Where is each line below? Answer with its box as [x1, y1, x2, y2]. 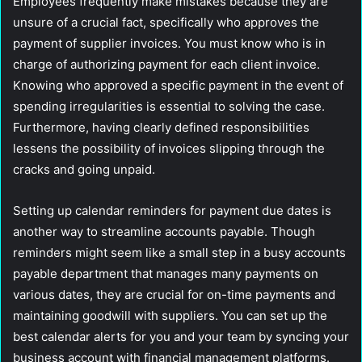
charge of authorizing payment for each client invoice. [13, 56, 320, 72]
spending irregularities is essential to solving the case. [13, 98, 325, 114]
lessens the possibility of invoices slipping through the [13, 140, 325, 156]
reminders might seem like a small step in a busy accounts [13, 244, 346, 260]
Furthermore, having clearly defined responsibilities [13, 119, 309, 135]
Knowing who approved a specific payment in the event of [13, 77, 343, 93]
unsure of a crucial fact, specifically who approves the [13, 14, 319, 30]
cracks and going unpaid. [13, 161, 155, 177]
